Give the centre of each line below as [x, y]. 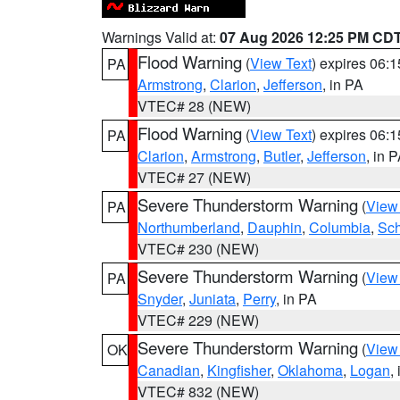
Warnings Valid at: [161, 37]
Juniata [212, 299]
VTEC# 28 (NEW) [194, 106]
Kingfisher [239, 370]
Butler [282, 156]
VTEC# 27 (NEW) [194, 177]
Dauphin [275, 227]
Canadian [169, 370]
